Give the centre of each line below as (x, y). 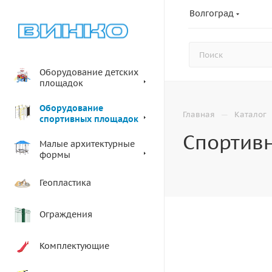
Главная (199, 114)
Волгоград (212, 13)
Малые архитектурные (87, 144)
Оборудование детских (89, 72)
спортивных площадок (89, 119)
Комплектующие (74, 246)
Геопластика (65, 182)
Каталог (250, 114)
